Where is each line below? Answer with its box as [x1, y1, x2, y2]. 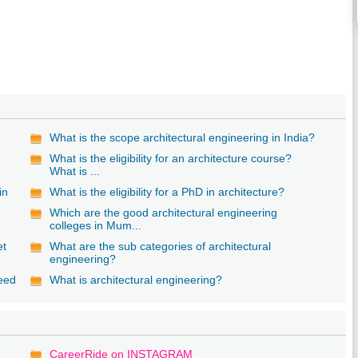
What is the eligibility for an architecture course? [50, 151, 292, 165]
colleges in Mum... [50, 218, 142, 232]
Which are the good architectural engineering [50, 205, 278, 219]
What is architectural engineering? [50, 272, 223, 286]
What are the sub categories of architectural [50, 239, 272, 253]
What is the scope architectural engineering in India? [50, 130, 316, 144]
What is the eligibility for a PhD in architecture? [50, 185, 285, 198]
